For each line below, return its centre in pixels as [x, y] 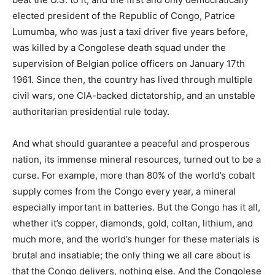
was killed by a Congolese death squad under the [119, 48]
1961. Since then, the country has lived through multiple [133, 80]
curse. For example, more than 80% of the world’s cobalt [134, 176]
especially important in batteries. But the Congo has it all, [136, 207]
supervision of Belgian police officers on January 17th [129, 64]
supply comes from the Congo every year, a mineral [124, 192]
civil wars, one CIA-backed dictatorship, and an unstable [134, 96]
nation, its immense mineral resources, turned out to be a [137, 160]
